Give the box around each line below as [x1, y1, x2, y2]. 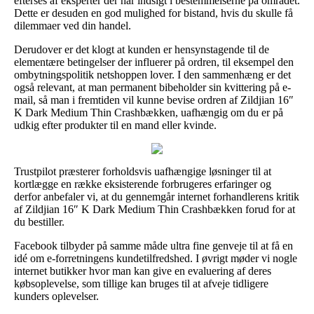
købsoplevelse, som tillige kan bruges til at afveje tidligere [14, 277, 268, 289]
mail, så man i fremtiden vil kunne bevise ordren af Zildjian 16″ [14, 93, 294, 106]
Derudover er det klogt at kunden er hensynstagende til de [14, 43, 269, 55]
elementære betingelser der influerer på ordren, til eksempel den [14, 55, 294, 68]
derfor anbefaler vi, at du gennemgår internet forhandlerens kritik [14, 190, 299, 203]
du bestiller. [14, 215, 64, 228]
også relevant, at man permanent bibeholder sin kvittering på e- [14, 81, 291, 93]
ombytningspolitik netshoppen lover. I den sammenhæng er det [14, 68, 291, 81]
